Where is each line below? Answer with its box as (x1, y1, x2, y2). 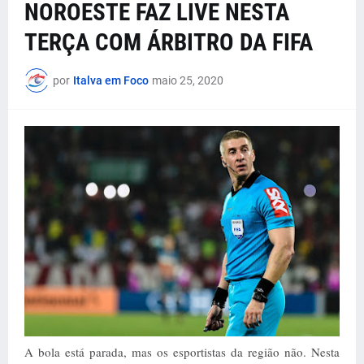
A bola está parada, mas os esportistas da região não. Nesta (24, 344, 340, 361)
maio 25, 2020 (152, 73, 223, 87)
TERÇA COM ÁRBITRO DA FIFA (24, 28, 313, 57)
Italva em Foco (73, 73, 149, 87)
